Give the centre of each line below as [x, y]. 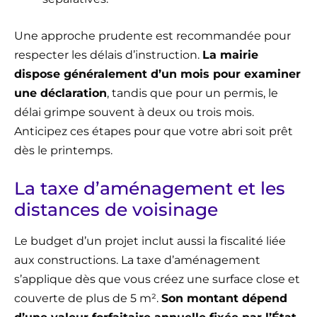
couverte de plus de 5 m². [88, 299]
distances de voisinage [116, 210]
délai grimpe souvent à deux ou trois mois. [134, 113]
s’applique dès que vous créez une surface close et [157, 279]
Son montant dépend [224, 299]
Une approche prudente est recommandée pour [152, 36]
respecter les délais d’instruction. [108, 55]
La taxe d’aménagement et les [150, 189]
